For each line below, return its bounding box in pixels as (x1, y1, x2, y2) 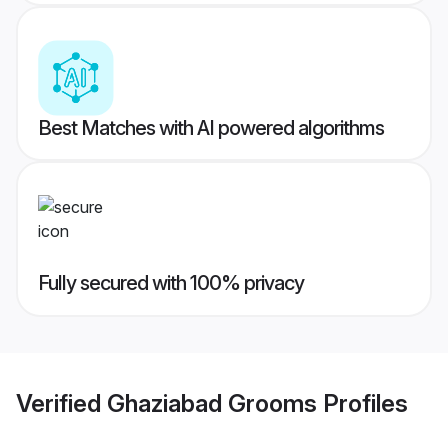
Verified (16, 388, 107, 418)
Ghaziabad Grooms (107, 388, 317, 418)
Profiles (317, 388, 408, 418)
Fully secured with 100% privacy (38, 271, 304, 296)
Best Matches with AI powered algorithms (38, 116, 384, 141)
